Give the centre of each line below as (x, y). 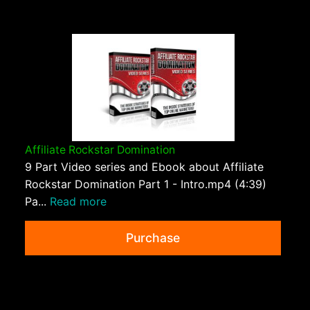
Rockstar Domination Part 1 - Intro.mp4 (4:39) (146, 184)
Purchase (153, 237)
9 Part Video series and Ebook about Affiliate (144, 166)
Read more (78, 201)
